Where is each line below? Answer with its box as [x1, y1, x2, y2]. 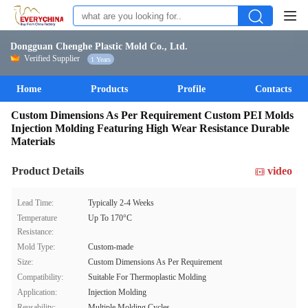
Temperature [17, 213, 57, 223]
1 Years [91, 55, 111, 63]
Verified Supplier [24, 54, 80, 63]
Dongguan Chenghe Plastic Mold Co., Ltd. [10, 41, 188, 52]
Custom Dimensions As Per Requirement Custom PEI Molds [11, 109, 294, 121]
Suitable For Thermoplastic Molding [88, 272, 206, 282]
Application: [17, 287, 57, 297]
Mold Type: [17, 242, 55, 252]
